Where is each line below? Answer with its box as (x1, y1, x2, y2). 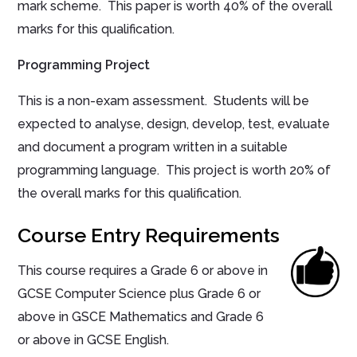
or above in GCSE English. (18, 332, 170, 348)
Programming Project (18, 57, 151, 73)
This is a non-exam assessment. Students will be (18, 93, 310, 109)
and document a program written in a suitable (18, 139, 288, 155)
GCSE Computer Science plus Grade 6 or (18, 286, 261, 302)
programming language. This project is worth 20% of (18, 163, 331, 178)
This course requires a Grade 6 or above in (18, 263, 269, 279)
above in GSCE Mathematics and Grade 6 (18, 309, 265, 325)
